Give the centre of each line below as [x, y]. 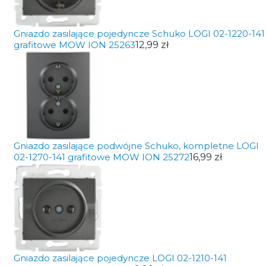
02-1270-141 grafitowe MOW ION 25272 [101, 157]
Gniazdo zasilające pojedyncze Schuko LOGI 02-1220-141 [139, 34]
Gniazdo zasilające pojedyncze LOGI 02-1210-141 [120, 258]
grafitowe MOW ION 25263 [74, 45]
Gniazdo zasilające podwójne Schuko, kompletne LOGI [136, 146]
